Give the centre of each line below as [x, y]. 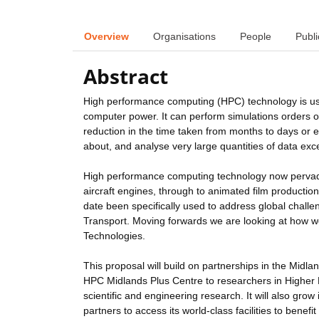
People [256, 36]
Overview [106, 36]
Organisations [184, 36]
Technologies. [114, 236]
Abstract [126, 77]
